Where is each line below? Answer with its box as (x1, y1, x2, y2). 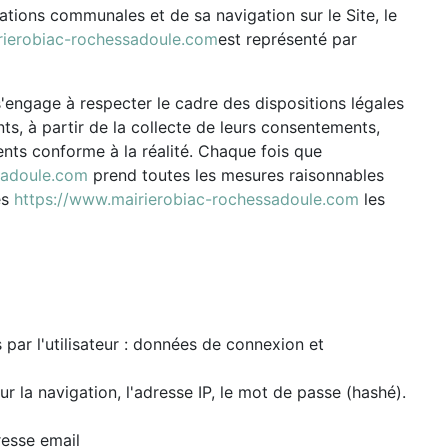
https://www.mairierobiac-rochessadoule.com (14, 189, 359, 209)
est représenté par (218, 29, 357, 49)
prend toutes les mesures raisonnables (88, 165, 384, 185)
